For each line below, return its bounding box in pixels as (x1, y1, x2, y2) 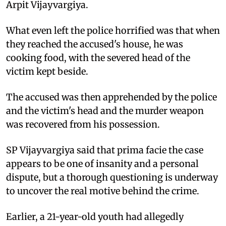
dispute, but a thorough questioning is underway (6, 171, 218, 183)
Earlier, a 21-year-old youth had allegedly (6, 210, 184, 222)
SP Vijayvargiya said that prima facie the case (6, 144, 203, 156)
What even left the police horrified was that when (6, 24, 220, 36)
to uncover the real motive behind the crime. (6, 185, 199, 197)
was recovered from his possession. (6, 118, 160, 130)
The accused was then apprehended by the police (6, 91, 217, 103)
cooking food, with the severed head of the (6, 51, 190, 64)
